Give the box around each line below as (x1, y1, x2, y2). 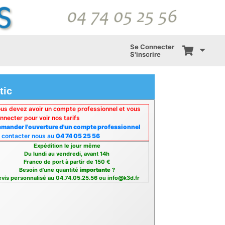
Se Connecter (130, 43, 174, 51)
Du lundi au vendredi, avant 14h (24, 150, 110, 158)
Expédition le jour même (33, 142, 100, 150)
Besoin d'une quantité (19, 166, 80, 174)
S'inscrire (130, 50, 161, 59)
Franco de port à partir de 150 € (23, 158, 110, 166)
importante (79, 166, 110, 174)
